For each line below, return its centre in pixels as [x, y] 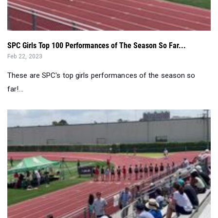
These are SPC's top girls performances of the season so [101, 75]
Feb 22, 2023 [25, 56]
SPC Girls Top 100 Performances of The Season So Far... [97, 45]
